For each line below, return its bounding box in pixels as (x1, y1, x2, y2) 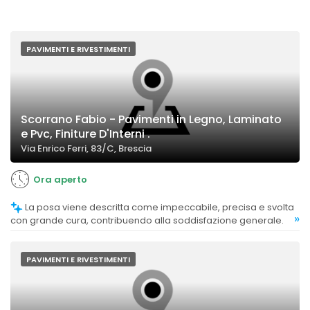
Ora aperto (33, 173, 87, 186)
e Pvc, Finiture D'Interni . (21, 126, 150, 142)
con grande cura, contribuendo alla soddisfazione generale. (10, 214, 284, 228)
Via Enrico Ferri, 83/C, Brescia (21, 142, 152, 155)
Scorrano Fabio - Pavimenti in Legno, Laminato (21, 111, 282, 127)
